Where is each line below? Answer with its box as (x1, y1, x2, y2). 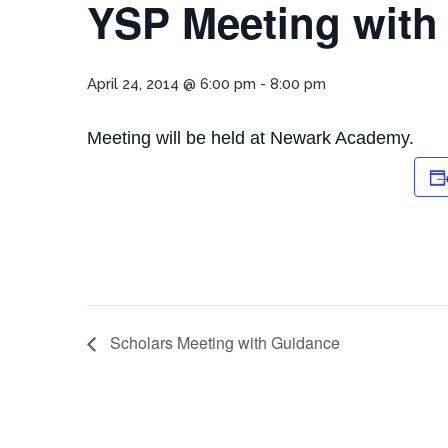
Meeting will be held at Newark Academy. (87, 128, 414, 148)
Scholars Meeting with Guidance (106, 331, 340, 355)
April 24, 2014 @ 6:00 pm (87, 75, 256, 93)
